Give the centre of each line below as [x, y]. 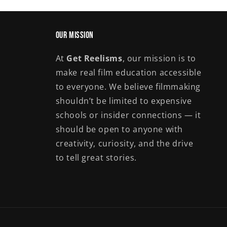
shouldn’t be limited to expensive [124, 101]
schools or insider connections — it [128, 115]
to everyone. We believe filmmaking [128, 87]
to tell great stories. [96, 158]
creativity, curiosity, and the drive [124, 143]
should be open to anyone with [119, 129]
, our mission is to [159, 58]
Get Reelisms [94, 58]
